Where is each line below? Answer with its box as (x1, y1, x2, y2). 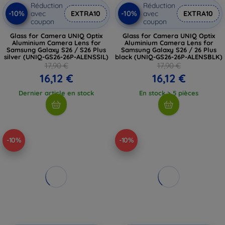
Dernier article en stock (19, 88, 94, 97)
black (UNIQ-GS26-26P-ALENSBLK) (115, 52, 222, 61)
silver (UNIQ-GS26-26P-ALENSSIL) (4, 52, 108, 61)
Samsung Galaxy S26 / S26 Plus (7, 45, 106, 54)
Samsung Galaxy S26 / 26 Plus (121, 45, 216, 54)
